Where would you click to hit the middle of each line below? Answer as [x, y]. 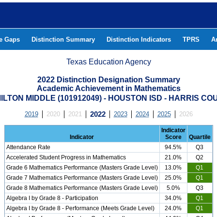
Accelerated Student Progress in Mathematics [66, 157]
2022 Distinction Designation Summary [108, 80]
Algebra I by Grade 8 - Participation [52, 198]
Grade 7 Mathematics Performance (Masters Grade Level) [82, 178]
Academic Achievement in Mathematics [108, 88]
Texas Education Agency [109, 62]
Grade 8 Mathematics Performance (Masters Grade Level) [82, 188]
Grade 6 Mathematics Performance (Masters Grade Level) [82, 168]
